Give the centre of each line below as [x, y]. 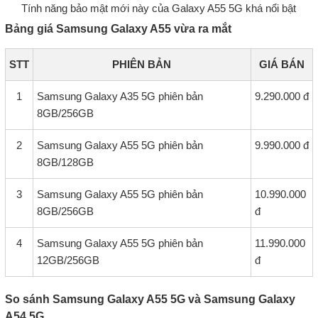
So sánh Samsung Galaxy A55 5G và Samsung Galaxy [150, 300]
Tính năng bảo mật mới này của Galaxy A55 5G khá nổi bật [159, 9]
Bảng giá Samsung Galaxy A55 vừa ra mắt [118, 29]
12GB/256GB [68, 261]
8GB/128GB [65, 163]
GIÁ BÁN [281, 65]
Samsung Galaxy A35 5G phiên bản [120, 97]
